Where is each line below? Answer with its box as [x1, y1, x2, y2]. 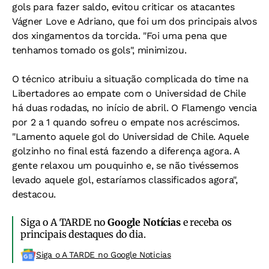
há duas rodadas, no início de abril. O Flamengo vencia [12, 102, 257, 113]
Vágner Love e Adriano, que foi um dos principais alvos [12, 16, 257, 27]
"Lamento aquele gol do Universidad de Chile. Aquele [12, 131, 249, 142]
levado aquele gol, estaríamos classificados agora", [12, 174, 238, 186]
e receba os [180, 216, 232, 228]
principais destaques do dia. [20, 228, 146, 240]
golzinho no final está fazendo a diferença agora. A [12, 145, 240, 157]
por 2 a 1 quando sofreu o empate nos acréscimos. [12, 116, 240, 128]
